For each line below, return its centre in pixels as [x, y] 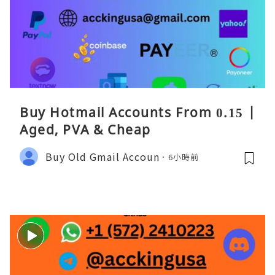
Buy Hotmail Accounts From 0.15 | [137, 113]
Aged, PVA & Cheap [85, 130]
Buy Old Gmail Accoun [103, 156]
